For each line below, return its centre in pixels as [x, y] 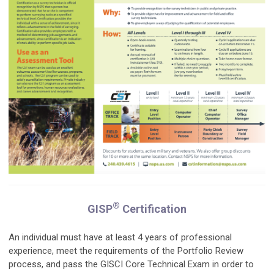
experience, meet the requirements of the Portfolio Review [126, 250]
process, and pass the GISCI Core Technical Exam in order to [131, 264]
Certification [153, 209]
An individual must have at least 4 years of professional [120, 237]
